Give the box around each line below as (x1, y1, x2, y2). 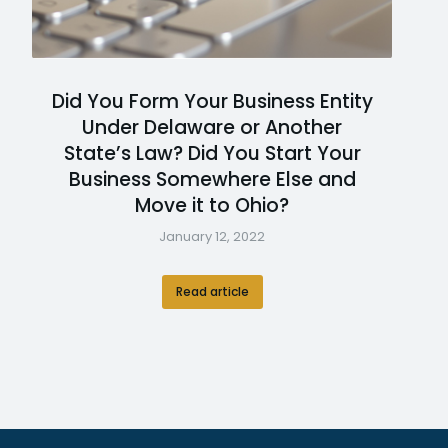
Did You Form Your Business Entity (51, 88, 373, 115)
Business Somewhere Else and (68, 166, 356, 193)
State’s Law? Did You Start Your (63, 140, 361, 167)
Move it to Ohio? (135, 192, 289, 219)
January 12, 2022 (159, 227, 265, 246)
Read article (175, 283, 249, 300)
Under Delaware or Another (82, 114, 342, 141)
